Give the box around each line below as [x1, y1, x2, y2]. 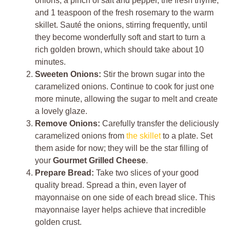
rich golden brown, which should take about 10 [35, 45, 204, 54]
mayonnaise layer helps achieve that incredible [35, 205, 206, 215]
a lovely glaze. [35, 107, 87, 116]
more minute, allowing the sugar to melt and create [35, 94, 218, 104]
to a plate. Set [161, 131, 213, 141]
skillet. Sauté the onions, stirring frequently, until [35, 21, 207, 30]
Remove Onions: [35, 119, 100, 128]
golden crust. [35, 218, 82, 227]
